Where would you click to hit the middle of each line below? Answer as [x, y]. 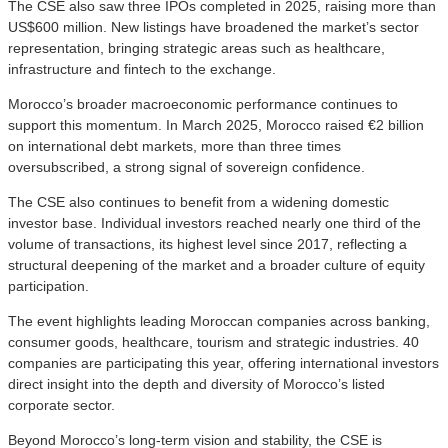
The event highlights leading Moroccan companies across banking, [219, 320]
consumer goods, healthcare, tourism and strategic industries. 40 [213, 341]
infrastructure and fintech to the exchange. [142, 68]
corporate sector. [61, 404]
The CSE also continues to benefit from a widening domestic [198, 201]
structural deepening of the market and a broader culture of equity [216, 264]
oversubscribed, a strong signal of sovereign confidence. [186, 166]
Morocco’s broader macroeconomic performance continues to [203, 103]
